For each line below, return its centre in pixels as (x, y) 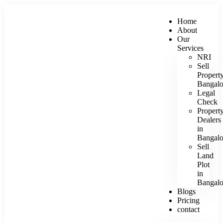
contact (189, 209)
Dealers (209, 120)
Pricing (189, 200)
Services (191, 48)
